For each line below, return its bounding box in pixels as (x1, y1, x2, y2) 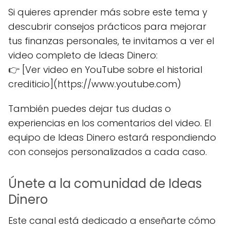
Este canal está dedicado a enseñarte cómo (8, 214, 216, 227)
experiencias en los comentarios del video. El (8, 117, 211, 129)
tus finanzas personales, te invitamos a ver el (8, 34, 214, 47)
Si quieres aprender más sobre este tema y (8, 6, 207, 18)
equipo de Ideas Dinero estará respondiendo (8, 131, 216, 144)
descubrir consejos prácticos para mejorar (8, 20, 206, 33)
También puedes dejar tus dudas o (8, 102, 171, 115)
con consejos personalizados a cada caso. (8, 145, 207, 158)
